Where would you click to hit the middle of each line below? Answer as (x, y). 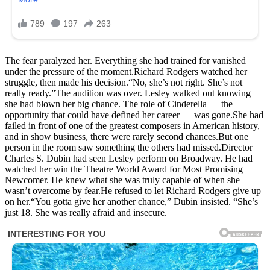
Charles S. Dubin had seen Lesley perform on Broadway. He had (129, 159)
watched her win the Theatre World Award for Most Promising (124, 169)
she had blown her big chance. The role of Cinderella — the (119, 104)
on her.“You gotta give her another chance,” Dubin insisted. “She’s (131, 202)
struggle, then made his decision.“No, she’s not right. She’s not (124, 83)
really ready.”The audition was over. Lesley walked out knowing (128, 93)
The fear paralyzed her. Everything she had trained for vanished (125, 61)
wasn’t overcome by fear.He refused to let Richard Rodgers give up (133, 191)
